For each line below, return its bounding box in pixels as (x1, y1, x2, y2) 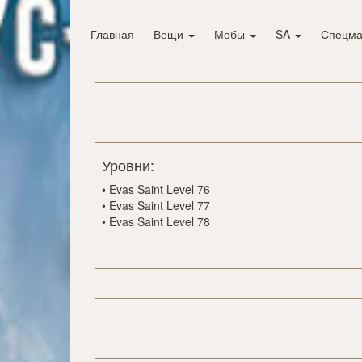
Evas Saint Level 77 (109, 197, 210, 214)
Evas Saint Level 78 (109, 213, 210, 230)
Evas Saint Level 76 (109, 181, 210, 198)
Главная (90, 26, 134, 43)
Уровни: (102, 154, 154, 176)
